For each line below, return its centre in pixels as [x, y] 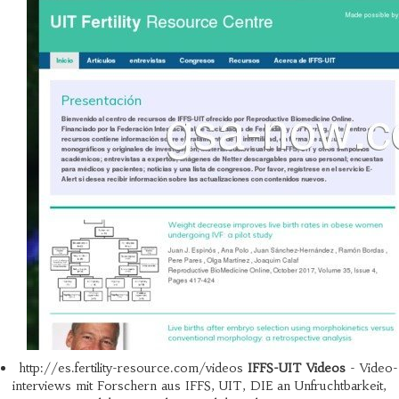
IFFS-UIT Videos [297, 368]
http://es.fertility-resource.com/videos [133, 368]
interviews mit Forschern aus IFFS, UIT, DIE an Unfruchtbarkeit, [199, 386]
